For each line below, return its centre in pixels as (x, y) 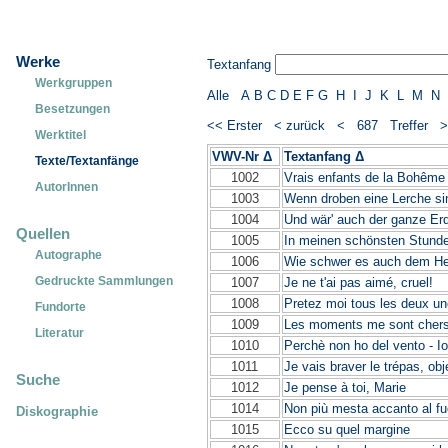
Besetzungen (73, 109)
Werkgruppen (74, 83)
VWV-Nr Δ (241, 157)
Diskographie (57, 411)
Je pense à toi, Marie (344, 388)
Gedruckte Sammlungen (104, 281)
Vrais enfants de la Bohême (364, 178)
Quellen (43, 234)
